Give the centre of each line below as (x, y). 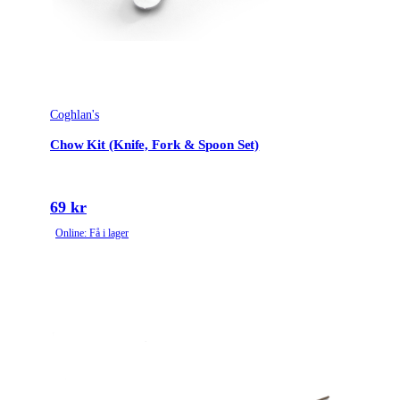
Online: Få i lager (92, 233)
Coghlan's (75, 115)
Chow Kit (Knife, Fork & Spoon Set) (155, 144)
